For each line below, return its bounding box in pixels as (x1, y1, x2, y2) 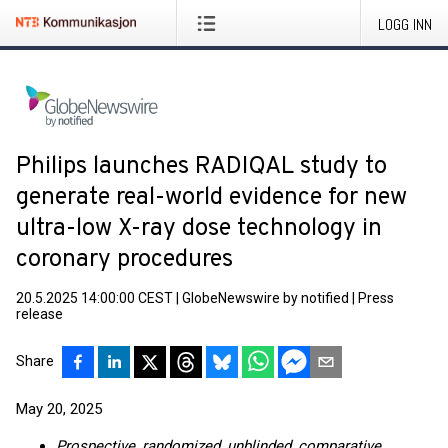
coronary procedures (16, 245, 233, 275)
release (16, 306, 63, 322)
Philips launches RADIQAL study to (16, 152, 387, 182)
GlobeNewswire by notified (182, 290, 349, 306)
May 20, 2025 (16, 400, 102, 418)
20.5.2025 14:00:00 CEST (16, 290, 173, 306)
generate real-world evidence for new (16, 183, 407, 213)
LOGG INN (378, 14, 432, 35)
